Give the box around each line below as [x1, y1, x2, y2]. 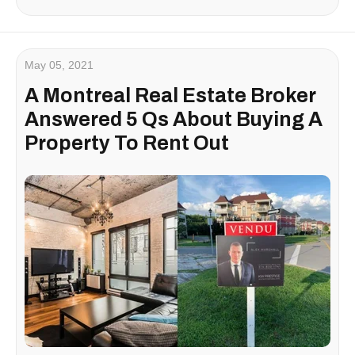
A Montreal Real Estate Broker [25, 85, 316, 107]
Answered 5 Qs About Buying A [25, 109, 323, 131]
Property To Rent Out [25, 132, 229, 155]
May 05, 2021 [25, 59, 94, 72]
